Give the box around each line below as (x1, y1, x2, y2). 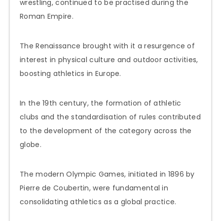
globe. (20, 140, 41, 150)
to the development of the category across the (20, 126, 192, 136)
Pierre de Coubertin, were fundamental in (20, 183, 168, 193)
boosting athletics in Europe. (20, 69, 121, 79)
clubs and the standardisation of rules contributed (20, 112, 201, 122)
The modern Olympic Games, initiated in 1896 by (20, 169, 195, 180)
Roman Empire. (20, 11, 74, 22)
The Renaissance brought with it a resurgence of (20, 41, 195, 51)
